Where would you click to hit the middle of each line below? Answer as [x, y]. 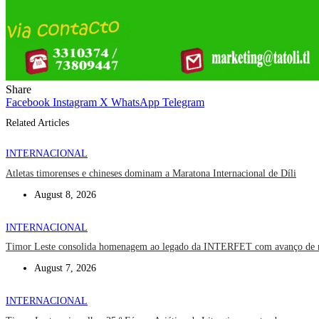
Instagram [75, 103]
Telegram [183, 103]
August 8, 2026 [65, 194]
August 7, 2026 [65, 268]
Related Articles [37, 122]
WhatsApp [135, 103]
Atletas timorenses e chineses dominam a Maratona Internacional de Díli [151, 173]
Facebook [28, 103]
